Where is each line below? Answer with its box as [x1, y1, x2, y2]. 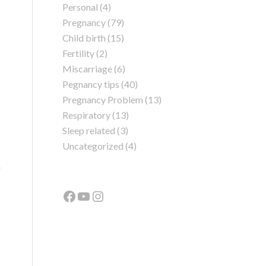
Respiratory [62, 109, 111, 121]
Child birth [62, 32, 106, 43]
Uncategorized [62, 140, 124, 151]
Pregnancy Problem [62, 94, 144, 105]
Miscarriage [62, 63, 113, 74]
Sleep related [62, 125, 116, 136]
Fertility [62, 47, 95, 59]
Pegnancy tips [62, 78, 120, 90]
